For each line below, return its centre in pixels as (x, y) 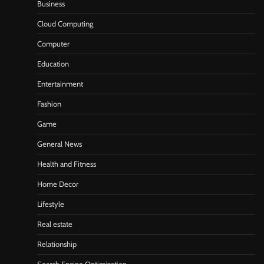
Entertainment (60, 84)
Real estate (55, 225)
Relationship (57, 245)
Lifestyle (51, 204)
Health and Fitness (67, 164)
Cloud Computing (65, 24)
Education (53, 64)
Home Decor (58, 184)
